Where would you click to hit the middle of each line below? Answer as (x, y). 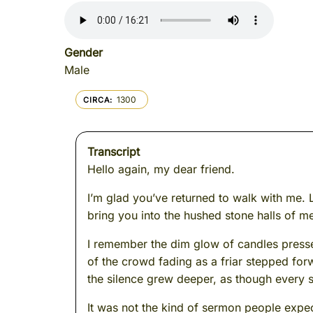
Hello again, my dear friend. (163, 169)
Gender (83, 52)
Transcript (114, 152)
